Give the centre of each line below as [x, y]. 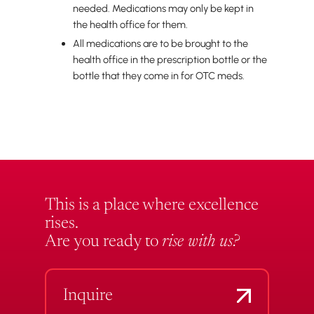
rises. [62, 224]
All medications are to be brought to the [161, 43]
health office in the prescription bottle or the [170, 60]
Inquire [88, 296]
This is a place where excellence [152, 205]
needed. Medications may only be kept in [163, 8]
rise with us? [201, 242]
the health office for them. [130, 25]
